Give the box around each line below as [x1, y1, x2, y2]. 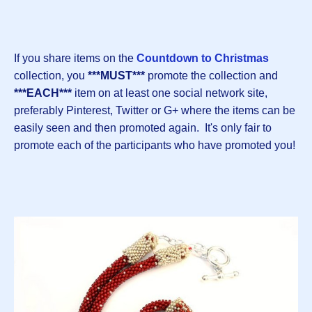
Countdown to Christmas [136, 52, 269, 65]
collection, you [14, 70, 88, 82]
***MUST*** [88, 70, 145, 82]
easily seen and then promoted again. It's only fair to [14, 122, 272, 134]
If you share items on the [14, 52, 136, 65]
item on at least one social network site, [72, 87, 267, 100]
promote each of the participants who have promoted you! [14, 139, 295, 152]
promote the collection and [145, 70, 278, 82]
